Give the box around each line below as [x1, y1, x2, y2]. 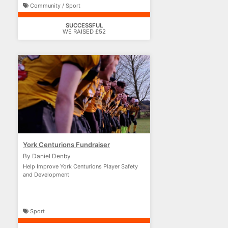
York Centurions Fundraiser [23, 140, 110, 149]
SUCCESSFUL [65, 22, 103, 29]
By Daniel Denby [23, 152, 71, 160]
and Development [23, 171, 69, 178]
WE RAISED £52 [62, 28, 106, 35]
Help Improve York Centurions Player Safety [23, 163, 138, 170]
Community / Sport [28, 2, 80, 9]
